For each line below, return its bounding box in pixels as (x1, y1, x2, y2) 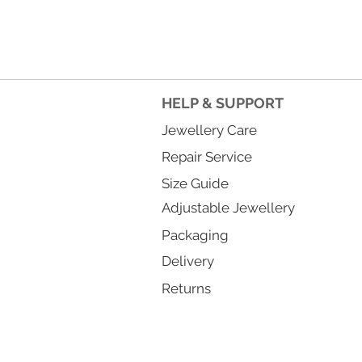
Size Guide (162, 175, 229, 192)
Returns (162, 280, 211, 297)
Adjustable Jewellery (162, 200, 295, 217)
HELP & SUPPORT (162, 95, 284, 112)
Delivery (162, 253, 214, 270)
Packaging (162, 227, 229, 244)
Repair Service (162, 149, 252, 166)
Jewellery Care (162, 122, 257, 139)
